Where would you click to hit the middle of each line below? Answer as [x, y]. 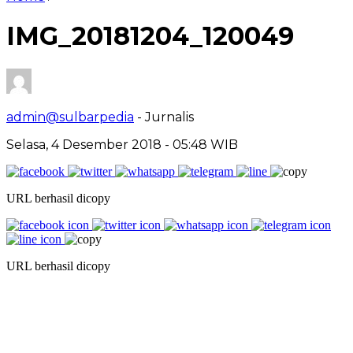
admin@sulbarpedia [70, 117]
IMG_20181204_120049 [150, 36]
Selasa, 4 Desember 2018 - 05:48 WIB [122, 144]
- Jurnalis [165, 117]
